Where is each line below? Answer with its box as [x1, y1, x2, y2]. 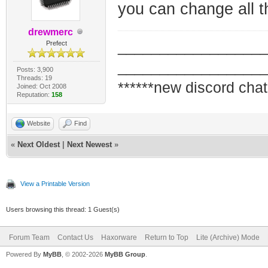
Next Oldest [17, 139, 60, 149]
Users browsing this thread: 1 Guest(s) [6, 205, 120, 213]
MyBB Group [105, 250, 145, 258]
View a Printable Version [20, 179, 90, 187]
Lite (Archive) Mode [196, 233, 260, 242]
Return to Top [145, 233, 188, 242]
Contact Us [57, 233, 93, 242]
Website [27, 119, 50, 127]
